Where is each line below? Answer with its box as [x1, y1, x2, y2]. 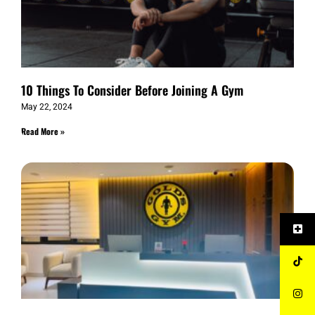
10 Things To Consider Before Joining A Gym [21, 81, 243, 99]
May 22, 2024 [21, 102, 72, 112]
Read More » [21, 125, 65, 137]
